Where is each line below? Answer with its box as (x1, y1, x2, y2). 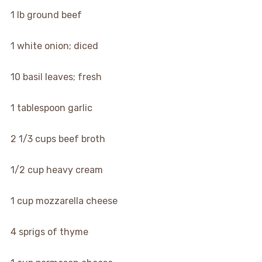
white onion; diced (16, 40, 98, 51)
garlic (67, 102, 92, 113)
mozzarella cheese (35, 195, 118, 206)
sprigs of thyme (18, 226, 88, 237)
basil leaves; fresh (22, 71, 102, 82)
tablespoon (16, 102, 65, 113)
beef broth (58, 133, 105, 144)
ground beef (26, 9, 82, 20)
